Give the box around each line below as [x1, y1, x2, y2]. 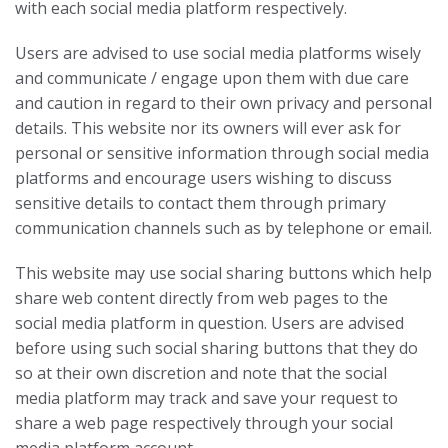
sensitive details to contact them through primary [15, 192, 386, 214]
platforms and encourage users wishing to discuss [15, 167, 392, 189]
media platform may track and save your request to [15, 387, 398, 409]
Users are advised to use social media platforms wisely [15, 42, 421, 64]
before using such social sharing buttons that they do [15, 337, 418, 359]
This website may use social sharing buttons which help [15, 262, 432, 284]
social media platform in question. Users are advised [15, 312, 404, 334]
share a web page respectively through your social [15, 412, 393, 434]
